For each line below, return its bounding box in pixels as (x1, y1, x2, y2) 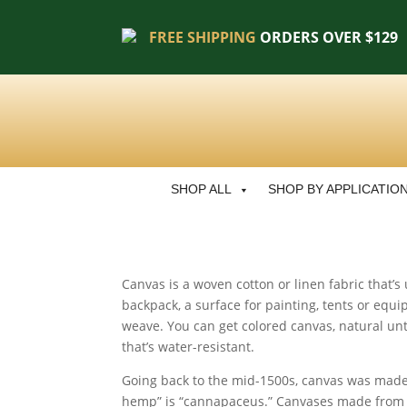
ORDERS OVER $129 (256, 26, 399, 47)
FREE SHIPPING (149, 26, 257, 47)
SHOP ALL (170, 182, 232, 196)
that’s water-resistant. (122, 337, 255, 355)
